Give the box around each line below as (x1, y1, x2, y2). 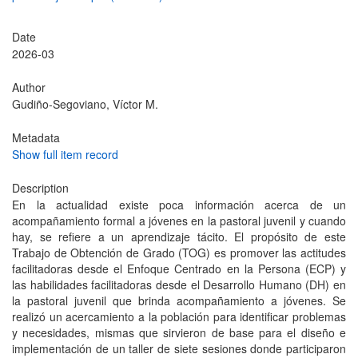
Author (12, 79, 46, 95)
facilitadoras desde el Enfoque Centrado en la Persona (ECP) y (12, 261, 346, 276)
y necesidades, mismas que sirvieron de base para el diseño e (12, 324, 346, 340)
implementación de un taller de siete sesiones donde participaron (12, 340, 346, 356)
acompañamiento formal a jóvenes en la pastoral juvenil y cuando (12, 213, 346, 229)
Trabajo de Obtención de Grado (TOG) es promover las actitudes (12, 245, 346, 261)
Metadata (12, 129, 60, 145)
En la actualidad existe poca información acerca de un (12, 197, 346, 213)
